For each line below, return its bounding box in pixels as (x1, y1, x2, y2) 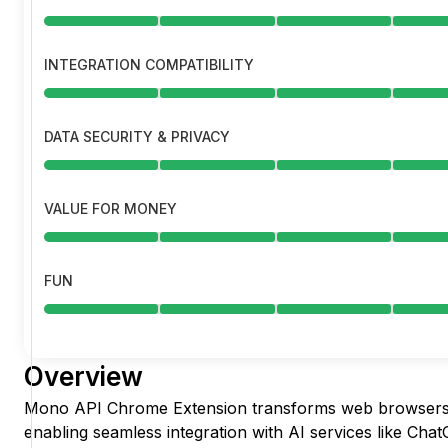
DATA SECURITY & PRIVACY (44, 128, 230, 146)
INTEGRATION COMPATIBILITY (44, 56, 254, 74)
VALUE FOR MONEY (44, 200, 177, 218)
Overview (24, 361, 143, 393)
